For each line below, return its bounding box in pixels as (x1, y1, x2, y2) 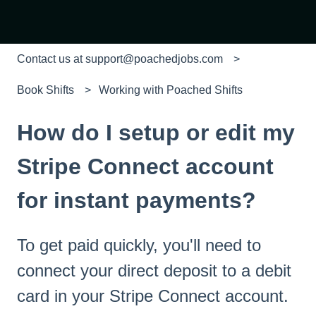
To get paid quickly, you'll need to (17, 235, 261, 255)
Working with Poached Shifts (99, 84, 243, 97)
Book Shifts (17, 84, 74, 97)
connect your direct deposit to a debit (17, 260, 291, 280)
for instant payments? (17, 187, 256, 213)
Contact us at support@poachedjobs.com (17, 53, 223, 65)
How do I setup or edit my (17, 119, 295, 145)
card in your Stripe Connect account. (17, 286, 293, 305)
